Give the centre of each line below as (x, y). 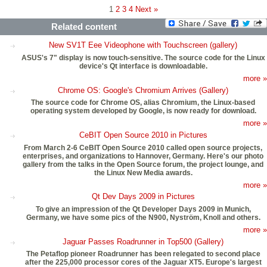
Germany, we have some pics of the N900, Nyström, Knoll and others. (143, 218)
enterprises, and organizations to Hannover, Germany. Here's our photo (143, 156)
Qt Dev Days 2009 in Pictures (143, 197)
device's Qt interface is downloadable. (143, 66)
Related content (84, 26)
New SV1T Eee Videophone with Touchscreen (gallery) (143, 45)
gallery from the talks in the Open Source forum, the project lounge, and (143, 164)
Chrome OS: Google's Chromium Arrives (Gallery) (143, 90)
